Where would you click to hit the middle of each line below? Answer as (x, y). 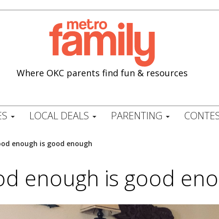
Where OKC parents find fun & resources (102, 73)
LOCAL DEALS (60, 116)
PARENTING (138, 116)
